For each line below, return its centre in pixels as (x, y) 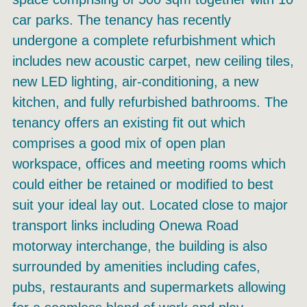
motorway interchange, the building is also (140, 246)
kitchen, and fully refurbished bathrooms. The (150, 102)
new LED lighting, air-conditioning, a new (135, 82)
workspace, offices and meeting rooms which (149, 164)
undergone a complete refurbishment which (144, 41)
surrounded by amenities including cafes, (136, 267)
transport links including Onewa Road (125, 226)
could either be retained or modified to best (143, 185)
